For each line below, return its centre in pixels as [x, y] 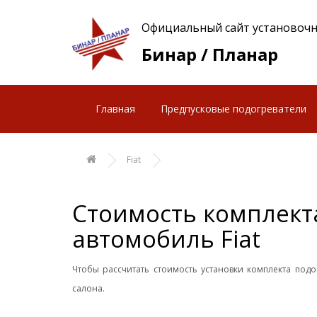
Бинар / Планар [209, 54]
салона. [88, 288]
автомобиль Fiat [166, 238]
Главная [115, 108]
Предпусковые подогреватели [234, 108]
